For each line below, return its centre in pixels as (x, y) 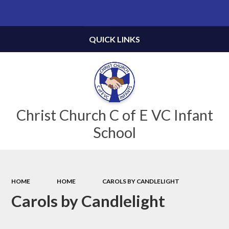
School (114, 132)
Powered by (147, 14)
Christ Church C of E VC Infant (114, 115)
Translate (199, 14)
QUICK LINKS (114, 39)
